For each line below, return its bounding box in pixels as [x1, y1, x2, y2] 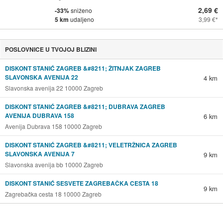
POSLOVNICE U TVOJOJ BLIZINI [4, 44, 97, 54]
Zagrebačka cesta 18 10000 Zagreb [4, 189, 102, 198]
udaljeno [70, 14, 94, 23]
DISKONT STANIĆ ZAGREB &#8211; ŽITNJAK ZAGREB [4, 63, 161, 73]
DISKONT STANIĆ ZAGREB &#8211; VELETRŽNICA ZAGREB [4, 140, 177, 149]
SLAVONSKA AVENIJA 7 [4, 149, 75, 158]
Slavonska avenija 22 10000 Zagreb [4, 83, 103, 92]
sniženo [69, 5, 92, 14]
